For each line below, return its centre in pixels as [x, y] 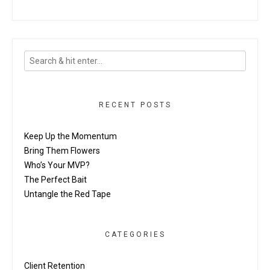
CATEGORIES [135, 235]
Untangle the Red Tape [67, 194]
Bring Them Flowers [62, 151]
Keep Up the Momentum [71, 137]
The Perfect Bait [55, 180]
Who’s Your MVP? [57, 165]
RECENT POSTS [135, 105]
